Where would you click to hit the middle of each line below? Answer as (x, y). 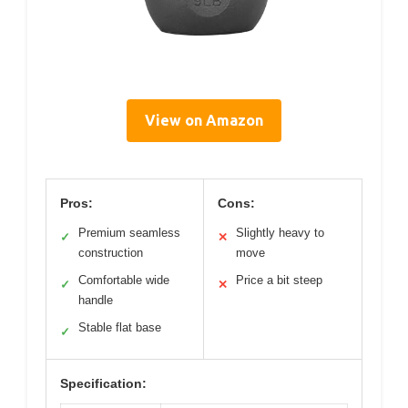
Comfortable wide (124, 280)
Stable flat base (120, 327)
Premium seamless (129, 232)
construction (111, 252)
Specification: (103, 383)
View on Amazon (204, 120)
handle (96, 300)
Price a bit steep (279, 280)
